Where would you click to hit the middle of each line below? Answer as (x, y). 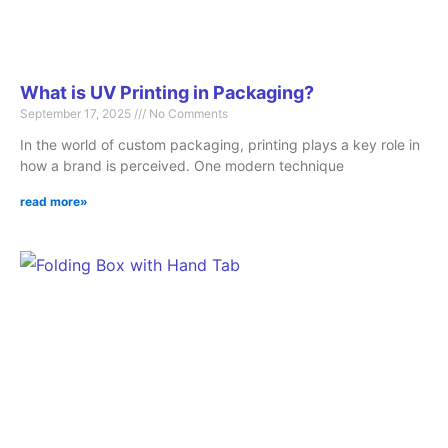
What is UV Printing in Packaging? (167, 93)
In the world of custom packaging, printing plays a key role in (220, 145)
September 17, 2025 (77, 114)
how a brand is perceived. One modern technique (182, 166)
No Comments (187, 114)
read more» (54, 202)
